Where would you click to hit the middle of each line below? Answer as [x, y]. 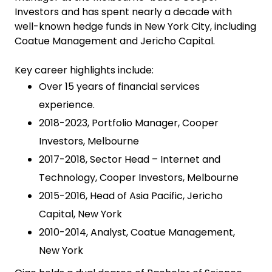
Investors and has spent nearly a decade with [123, 12]
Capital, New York [80, 214]
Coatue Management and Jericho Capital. [115, 41]
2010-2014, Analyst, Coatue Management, [137, 232]
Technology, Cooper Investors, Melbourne [139, 178]
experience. [67, 105]
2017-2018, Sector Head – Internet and [130, 159]
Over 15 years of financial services [119, 87]
